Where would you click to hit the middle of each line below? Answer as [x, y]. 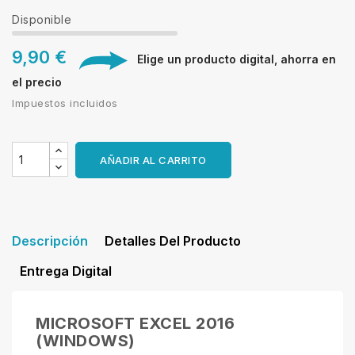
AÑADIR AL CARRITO [153, 160]
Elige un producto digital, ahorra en [232, 59]
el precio [37, 82]
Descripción [50, 241]
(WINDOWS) [86, 341]
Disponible [42, 20]
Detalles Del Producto [173, 241]
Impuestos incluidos [65, 103]
